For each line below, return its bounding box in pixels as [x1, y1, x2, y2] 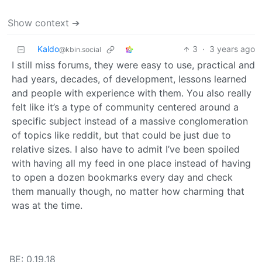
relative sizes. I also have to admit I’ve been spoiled [12, 143, 240, 156]
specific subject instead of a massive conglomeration [12, 115, 248, 127]
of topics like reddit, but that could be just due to [12, 129, 231, 142]
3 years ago [209, 44, 255, 54]
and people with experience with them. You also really [12, 87, 251, 99]
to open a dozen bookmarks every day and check [12, 171, 233, 184]
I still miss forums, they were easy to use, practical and [12, 59, 255, 71]
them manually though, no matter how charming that [12, 185, 244, 198]
